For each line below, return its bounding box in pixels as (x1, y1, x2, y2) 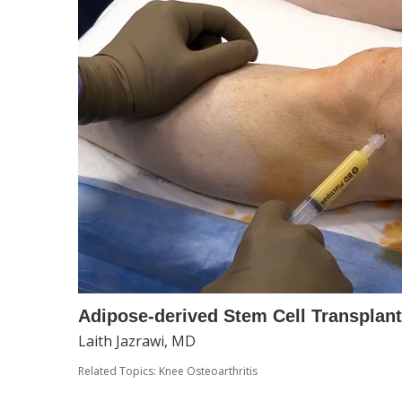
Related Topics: (78, 363, 159, 379)
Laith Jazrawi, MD (78, 331, 196, 351)
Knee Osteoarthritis (159, 363, 258, 379)
